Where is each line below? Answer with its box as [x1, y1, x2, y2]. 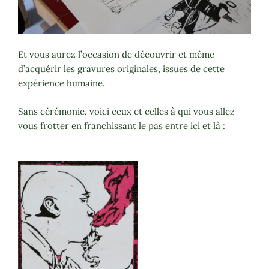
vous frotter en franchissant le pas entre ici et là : [18, 119, 225, 131]
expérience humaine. [18, 77, 105, 89]
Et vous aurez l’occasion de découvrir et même [18, 49, 214, 61]
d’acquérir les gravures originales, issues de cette [18, 63, 225, 75]
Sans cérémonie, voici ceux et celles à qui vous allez [18, 105, 235, 117]
